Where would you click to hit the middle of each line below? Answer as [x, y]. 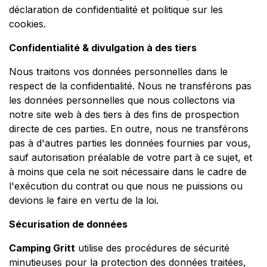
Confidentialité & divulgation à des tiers [103, 48]
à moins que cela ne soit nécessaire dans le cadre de [128, 172]
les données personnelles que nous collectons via [122, 100]
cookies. [27, 24]
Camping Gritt [42, 248]
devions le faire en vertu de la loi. [84, 201]
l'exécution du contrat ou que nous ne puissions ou [126, 186]
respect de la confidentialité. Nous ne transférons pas [130, 86]
